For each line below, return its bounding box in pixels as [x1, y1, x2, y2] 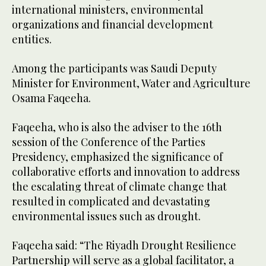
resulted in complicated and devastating [12, 194, 210, 209]
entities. [12, 32, 52, 47]
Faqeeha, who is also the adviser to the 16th [12, 120, 222, 135]
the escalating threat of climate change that [12, 179, 227, 194]
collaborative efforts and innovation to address [12, 164, 240, 179]
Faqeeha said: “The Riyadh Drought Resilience [12, 238, 236, 253]
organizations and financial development [12, 17, 213, 32]
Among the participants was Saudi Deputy [12, 61, 217, 76]
